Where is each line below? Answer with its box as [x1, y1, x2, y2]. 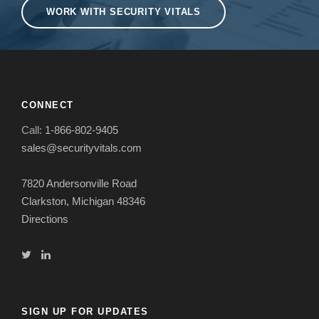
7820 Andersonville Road [21, 177, 137, 190]
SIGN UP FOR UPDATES [21, 306, 149, 318]
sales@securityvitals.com [21, 142, 142, 155]
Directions [21, 213, 68, 226]
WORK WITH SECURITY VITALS [46, 6, 201, 18]
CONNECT [21, 100, 74, 111]
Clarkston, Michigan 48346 [21, 195, 145, 208]
